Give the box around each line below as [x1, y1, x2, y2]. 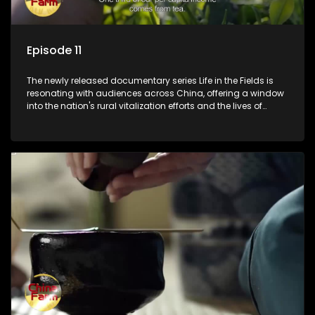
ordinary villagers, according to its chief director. [27, 112, 235, 125]
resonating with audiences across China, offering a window [27, 87, 284, 100]
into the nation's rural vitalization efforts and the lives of [27, 100, 262, 112]
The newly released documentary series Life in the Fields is [27, 75, 274, 87]
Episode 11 [27, 42, 82, 59]
